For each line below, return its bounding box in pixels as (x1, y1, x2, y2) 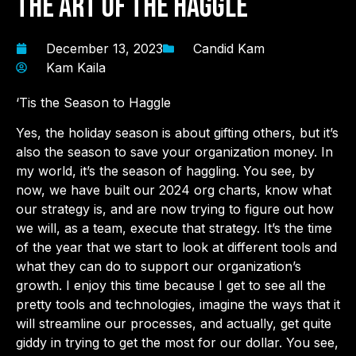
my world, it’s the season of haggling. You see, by (16, 163, 315, 180)
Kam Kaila (46, 60, 106, 76)
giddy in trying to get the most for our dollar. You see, (16, 335, 339, 351)
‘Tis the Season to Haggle (16, 95, 171, 111)
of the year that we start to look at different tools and (16, 239, 337, 256)
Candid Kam (193, 41, 265, 57)
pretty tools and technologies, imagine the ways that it (16, 296, 340, 313)
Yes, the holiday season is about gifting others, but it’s (16, 125, 339, 141)
